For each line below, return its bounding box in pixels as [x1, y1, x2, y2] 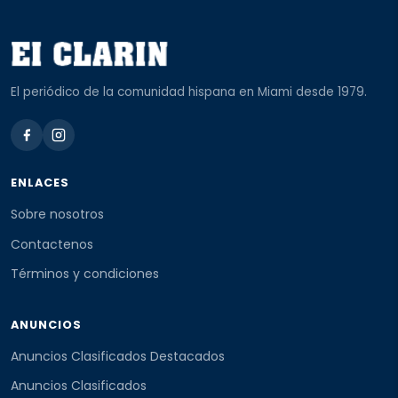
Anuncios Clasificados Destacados [11, 346, 225, 365]
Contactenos [11, 235, 93, 253]
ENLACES [11, 175, 70, 191]
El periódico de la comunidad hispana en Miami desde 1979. [11, 84, 367, 101]
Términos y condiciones [11, 265, 159, 283]
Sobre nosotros [11, 205, 104, 224]
